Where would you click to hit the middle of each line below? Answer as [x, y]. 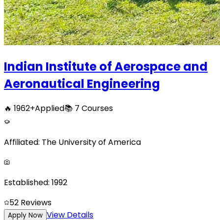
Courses [96, 109]
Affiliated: [22, 142]
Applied [50, 109]
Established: [27, 183]
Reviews [36, 203]
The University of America [91, 142]
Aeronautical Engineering [82, 84]
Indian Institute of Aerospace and [106, 67]
